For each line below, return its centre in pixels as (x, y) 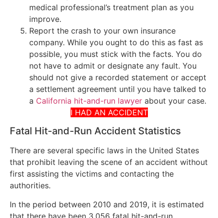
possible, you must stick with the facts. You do (116, 54)
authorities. (30, 186)
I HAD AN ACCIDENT (109, 112)
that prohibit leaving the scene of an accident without (109, 162)
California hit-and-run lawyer (89, 100)
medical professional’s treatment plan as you (111, 7)
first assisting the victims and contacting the (92, 174)
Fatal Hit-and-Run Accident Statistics (95, 131)
